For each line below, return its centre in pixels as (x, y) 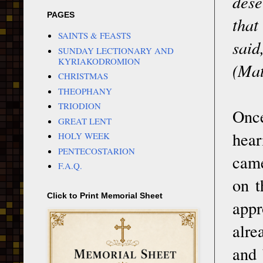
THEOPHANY (85, 91)
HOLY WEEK (84, 136)
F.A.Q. (70, 166)
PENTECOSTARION (96, 151)
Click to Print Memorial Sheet (105, 195)
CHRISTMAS (83, 76)
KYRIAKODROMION (99, 61)
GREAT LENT (85, 121)
